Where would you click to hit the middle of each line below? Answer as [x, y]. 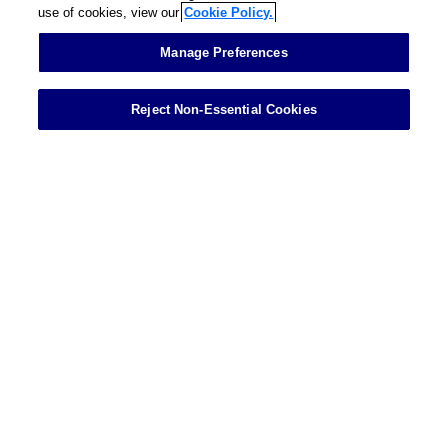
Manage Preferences [224, 52]
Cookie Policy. [229, 12]
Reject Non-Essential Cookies [224, 109]
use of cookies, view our [109, 12]
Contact [80, 31]
